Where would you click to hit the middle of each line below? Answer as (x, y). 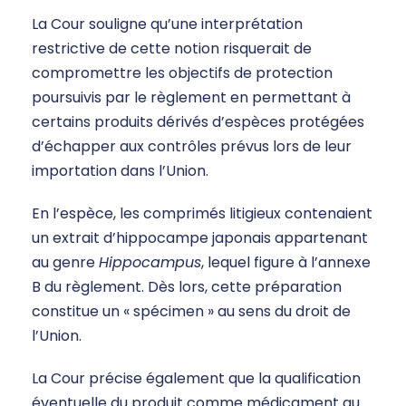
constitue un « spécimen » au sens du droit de (191, 312)
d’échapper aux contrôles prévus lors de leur (192, 147)
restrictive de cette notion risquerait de (172, 49)
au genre (65, 263)
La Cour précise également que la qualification (196, 379)
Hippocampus (150, 263)
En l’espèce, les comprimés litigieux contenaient (202, 214)
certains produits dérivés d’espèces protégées (198, 122)
